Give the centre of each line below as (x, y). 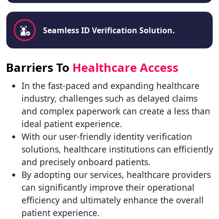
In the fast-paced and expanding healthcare (110, 86)
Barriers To (39, 67)
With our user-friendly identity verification (107, 136)
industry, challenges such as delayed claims (109, 98)
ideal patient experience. (72, 124)
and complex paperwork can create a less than (116, 111)
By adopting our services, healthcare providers (116, 175)
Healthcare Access (125, 67)
